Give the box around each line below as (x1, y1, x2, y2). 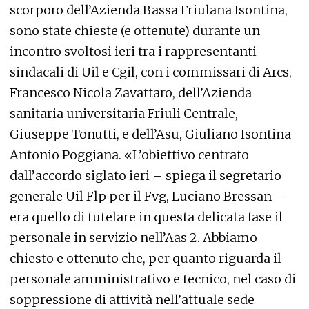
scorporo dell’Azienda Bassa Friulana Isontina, (10, 2, 288, 18)
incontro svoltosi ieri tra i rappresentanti (10, 43, 257, 59)
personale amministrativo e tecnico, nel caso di (10, 271, 296, 287)
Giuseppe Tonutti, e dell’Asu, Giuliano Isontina (10, 126, 291, 142)
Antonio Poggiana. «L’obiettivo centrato (10, 147, 249, 163)
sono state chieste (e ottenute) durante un (10, 23, 260, 39)
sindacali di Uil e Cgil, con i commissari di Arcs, (10, 64, 292, 80)
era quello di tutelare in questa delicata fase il (10, 209, 283, 225)
